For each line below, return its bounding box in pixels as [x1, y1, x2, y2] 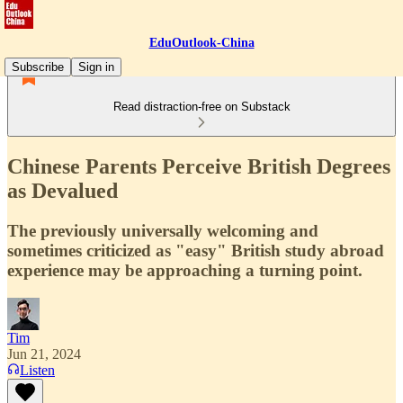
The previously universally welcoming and [7, 220, 318, 240]
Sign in [78, 60, 114, 74]
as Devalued [7, 178, 118, 202]
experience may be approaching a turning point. [7, 260, 363, 280]
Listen [20, 362, 55, 378]
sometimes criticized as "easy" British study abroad [7, 240, 384, 260]
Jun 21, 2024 [7, 345, 81, 362]
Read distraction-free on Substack [112, 100, 291, 113]
